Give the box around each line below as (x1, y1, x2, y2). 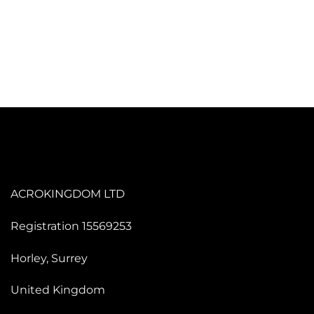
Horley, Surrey (11, 251, 88, 265)
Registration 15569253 (11, 219, 132, 233)
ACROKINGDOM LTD (11, 187, 128, 201)
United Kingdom (11, 283, 105, 297)
